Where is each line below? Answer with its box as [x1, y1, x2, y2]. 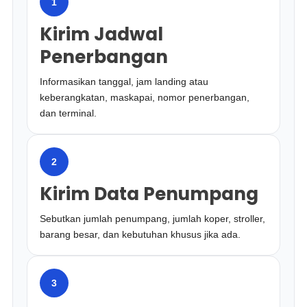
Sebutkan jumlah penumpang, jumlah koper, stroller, [40, 213, 266, 224]
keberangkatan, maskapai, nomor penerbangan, [40, 92, 250, 103]
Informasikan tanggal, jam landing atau [40, 76, 209, 87]
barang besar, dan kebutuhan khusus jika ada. [40, 229, 241, 240]
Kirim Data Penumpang [40, 182, 259, 206]
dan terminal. [40, 108, 97, 119]
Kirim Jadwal [40, 22, 164, 47]
